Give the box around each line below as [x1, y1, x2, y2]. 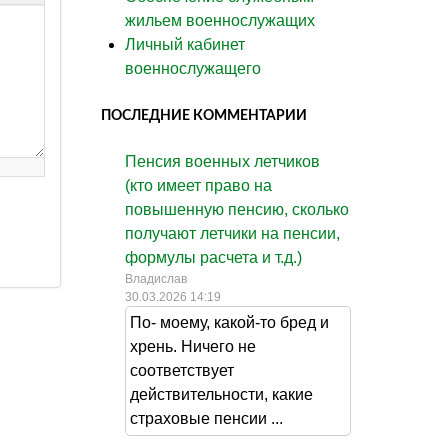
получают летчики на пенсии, [125, 224, 340, 242]
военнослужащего [125, 59, 261, 77]
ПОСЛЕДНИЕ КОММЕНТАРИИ [101, 107, 307, 123]
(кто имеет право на [125, 176, 272, 194]
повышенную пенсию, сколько [125, 200, 349, 218]
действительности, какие [130, 385, 313, 403]
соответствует [130, 361, 234, 379]
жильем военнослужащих [125, 11, 315, 29]
